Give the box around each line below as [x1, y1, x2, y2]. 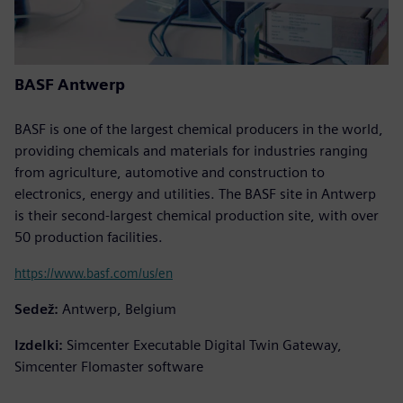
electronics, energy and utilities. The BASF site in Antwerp [14, 184, 376, 202]
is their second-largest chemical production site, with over [14, 206, 379, 224]
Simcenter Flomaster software [14, 357, 203, 375]
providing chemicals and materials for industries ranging [14, 141, 368, 159]
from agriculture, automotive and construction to [14, 163, 325, 181]
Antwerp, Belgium [62, 300, 176, 318]
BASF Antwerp [14, 74, 125, 94]
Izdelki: [14, 336, 63, 354]
